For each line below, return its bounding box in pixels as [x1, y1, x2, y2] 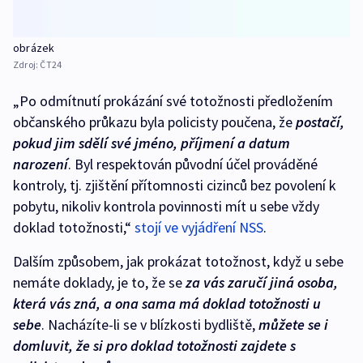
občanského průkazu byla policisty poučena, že [13, 112, 296, 131]
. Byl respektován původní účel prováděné [68, 154, 318, 173]
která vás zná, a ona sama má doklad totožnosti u [13, 293, 321, 313]
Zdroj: [13, 58, 41, 70]
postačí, [296, 112, 344, 131]
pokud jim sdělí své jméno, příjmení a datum [13, 133, 290, 152]
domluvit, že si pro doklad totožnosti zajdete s [13, 335, 296, 355]
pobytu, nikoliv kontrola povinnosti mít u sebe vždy [13, 196, 319, 216]
